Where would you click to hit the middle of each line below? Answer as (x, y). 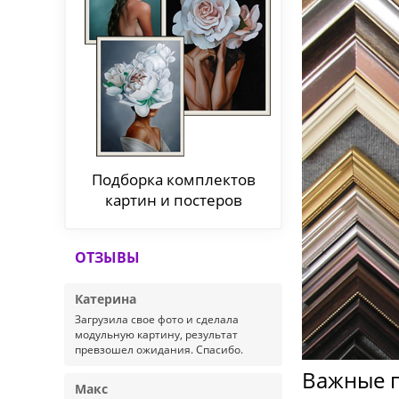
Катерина (106, 299)
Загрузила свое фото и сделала (157, 319)
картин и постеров (173, 200)
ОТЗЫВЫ (107, 257)
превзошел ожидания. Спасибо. (159, 350)
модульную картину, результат (156, 334)
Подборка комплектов (173, 179)
